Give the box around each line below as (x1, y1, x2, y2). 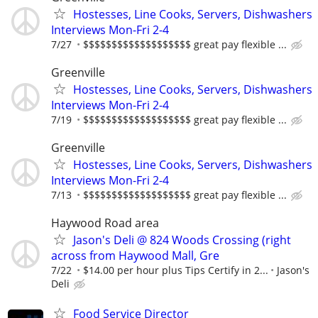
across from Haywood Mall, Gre (51, 248, 219, 264)
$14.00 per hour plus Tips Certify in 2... (83, 263, 268, 278)
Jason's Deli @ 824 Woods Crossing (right (73, 232, 291, 248)
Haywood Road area (51, 215, 159, 231)
